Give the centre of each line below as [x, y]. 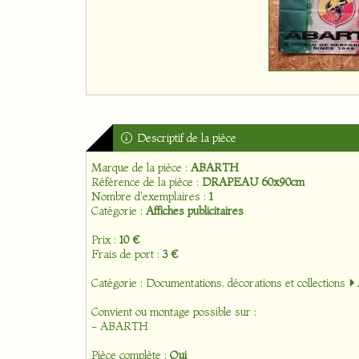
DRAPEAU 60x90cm [253, 182]
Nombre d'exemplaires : [150, 196]
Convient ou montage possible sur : [174, 312]
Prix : [105, 240]
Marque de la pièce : [141, 167]
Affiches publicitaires [195, 211]
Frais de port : [127, 254]
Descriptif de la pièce [185, 138]
